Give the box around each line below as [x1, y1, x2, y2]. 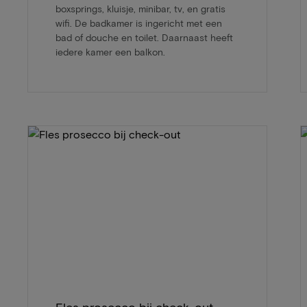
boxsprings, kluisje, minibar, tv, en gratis [56, 2, 225, 14]
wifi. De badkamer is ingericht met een [56, 16, 222, 29]
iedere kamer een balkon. [56, 45, 165, 58]
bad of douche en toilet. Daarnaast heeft [56, 31, 233, 43]
